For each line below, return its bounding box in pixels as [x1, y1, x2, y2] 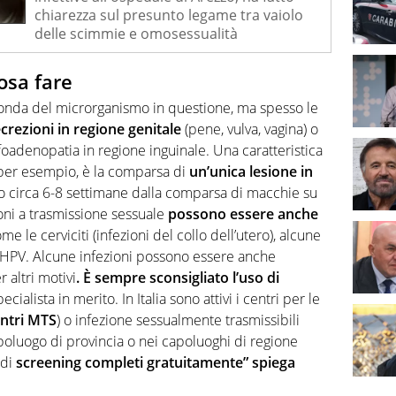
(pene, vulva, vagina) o [181, 119, 318, 140]
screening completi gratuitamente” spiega [16, 353, 295, 373]
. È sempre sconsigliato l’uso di [76, 268, 279, 288]
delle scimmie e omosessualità [34, 23, 238, 43]
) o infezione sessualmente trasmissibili [57, 310, 300, 331]
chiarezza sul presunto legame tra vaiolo [34, 4, 303, 25]
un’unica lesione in [189, 162, 313, 182]
